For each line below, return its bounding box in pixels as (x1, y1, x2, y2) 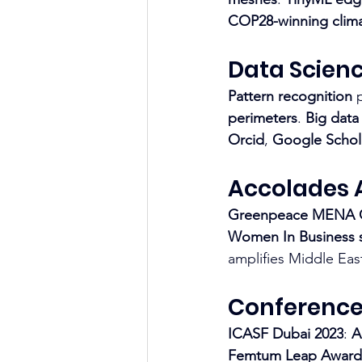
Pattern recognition (228, 86, 352, 105)
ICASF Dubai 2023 (228, 324, 343, 343)
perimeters (228, 108, 297, 127)
